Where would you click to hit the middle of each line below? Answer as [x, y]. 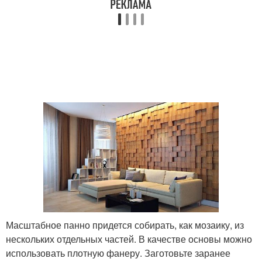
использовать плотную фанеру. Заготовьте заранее [118, 253]
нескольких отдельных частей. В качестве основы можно [129, 239]
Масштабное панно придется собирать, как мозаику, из [125, 225]
